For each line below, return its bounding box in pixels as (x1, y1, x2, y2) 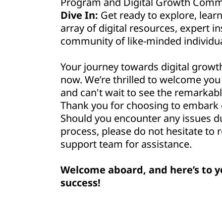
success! (60, 176, 101, 189)
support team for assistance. (60, 137, 192, 151)
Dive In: (60, 8, 98, 22)
